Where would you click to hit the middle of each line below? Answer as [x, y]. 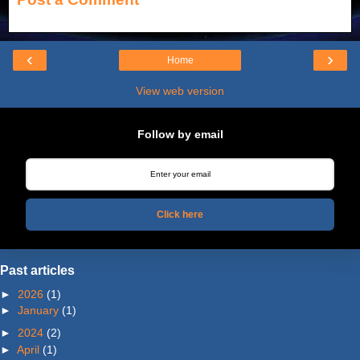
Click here [180, 214]
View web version [180, 91]
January [38, 311]
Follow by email [180, 134]
